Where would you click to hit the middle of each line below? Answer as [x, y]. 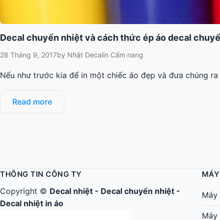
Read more [32, 102]
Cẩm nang [127, 55]
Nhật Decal [85, 55]
